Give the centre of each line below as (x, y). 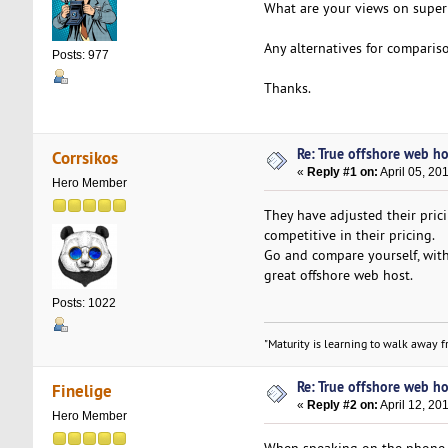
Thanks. (287, 87)
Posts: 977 (80, 55)
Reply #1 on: (343, 172)
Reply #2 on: (343, 405)
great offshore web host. (338, 275)
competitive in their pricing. (349, 235)
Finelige (82, 390)
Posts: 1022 (83, 302)
